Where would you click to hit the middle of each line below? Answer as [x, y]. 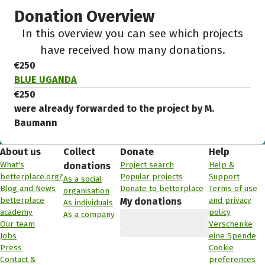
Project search [147, 164]
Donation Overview [85, 16]
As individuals [88, 202]
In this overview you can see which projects [132, 33]
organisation [86, 190]
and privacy [230, 200]
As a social [83, 179]
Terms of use [233, 188]
